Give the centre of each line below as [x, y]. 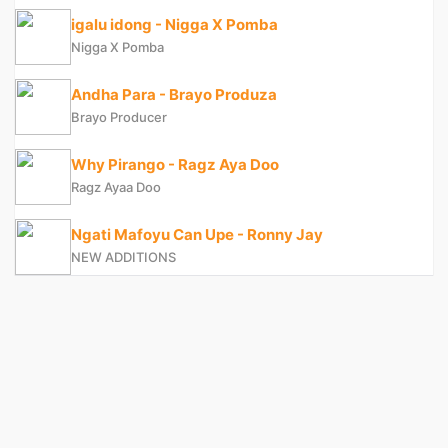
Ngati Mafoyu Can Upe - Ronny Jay [197, 235]
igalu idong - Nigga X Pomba [174, 25]
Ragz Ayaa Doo [116, 187]
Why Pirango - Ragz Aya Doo [175, 165]
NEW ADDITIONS [123, 257]
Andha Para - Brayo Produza [174, 95]
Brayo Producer [119, 117]
